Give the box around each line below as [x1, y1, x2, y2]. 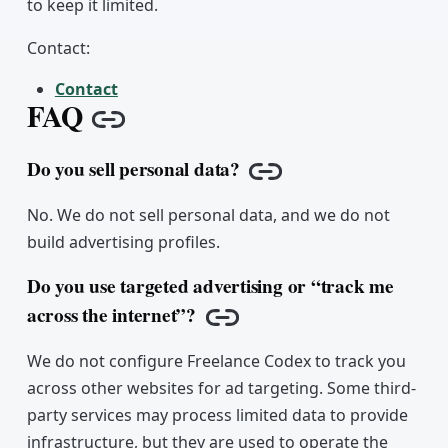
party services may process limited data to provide [26, 404, 408, 427]
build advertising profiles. [26, 231, 220, 254]
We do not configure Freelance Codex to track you [26, 350, 406, 373]
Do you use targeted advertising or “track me [26, 272, 394, 301]
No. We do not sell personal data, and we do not [26, 204, 390, 227]
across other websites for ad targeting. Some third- [26, 377, 416, 400]
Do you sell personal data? [26, 155, 240, 184]
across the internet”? [26, 301, 197, 330]
